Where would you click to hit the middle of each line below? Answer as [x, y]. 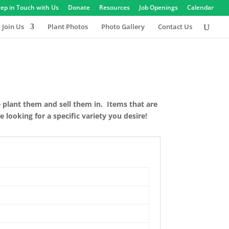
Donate [79, 7]
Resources [114, 7]
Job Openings [158, 7]
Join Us [13, 27]
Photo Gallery [123, 27]
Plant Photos [68, 27]
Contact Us [175, 27]
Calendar [200, 7]
